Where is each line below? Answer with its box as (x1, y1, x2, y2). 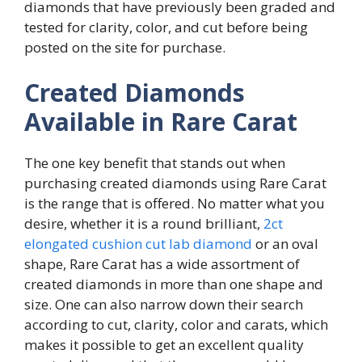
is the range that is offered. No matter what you (24, 193, 325, 213)
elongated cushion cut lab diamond (24, 234, 252, 253)
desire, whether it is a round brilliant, (24, 213, 263, 233)
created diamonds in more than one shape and (24, 274, 323, 293)
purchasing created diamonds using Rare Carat (24, 173, 326, 192)
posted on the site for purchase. (24, 38, 225, 57)
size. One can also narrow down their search (24, 294, 303, 314)
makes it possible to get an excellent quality (24, 335, 304, 354)
